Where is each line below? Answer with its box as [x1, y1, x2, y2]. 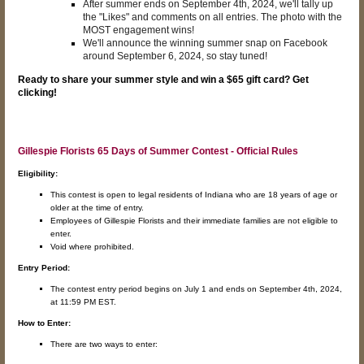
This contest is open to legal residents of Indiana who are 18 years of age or [50, 190, 337, 200]
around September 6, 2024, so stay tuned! [83, 50, 267, 63]
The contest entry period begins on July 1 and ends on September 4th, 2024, [50, 284, 342, 294]
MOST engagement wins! [83, 24, 194, 37]
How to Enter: [18, 318, 71, 328]
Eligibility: [18, 169, 58, 179]
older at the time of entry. [50, 203, 144, 213]
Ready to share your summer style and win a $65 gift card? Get [18, 74, 309, 86]
